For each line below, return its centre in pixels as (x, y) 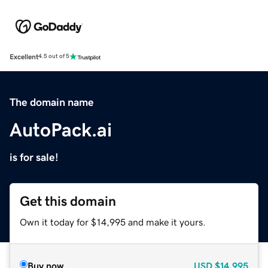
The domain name (52, 102)
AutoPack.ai (61, 130)
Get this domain (68, 201)
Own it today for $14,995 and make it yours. (113, 222)
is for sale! (34, 157)
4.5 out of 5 (54, 57)
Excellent (24, 57)
